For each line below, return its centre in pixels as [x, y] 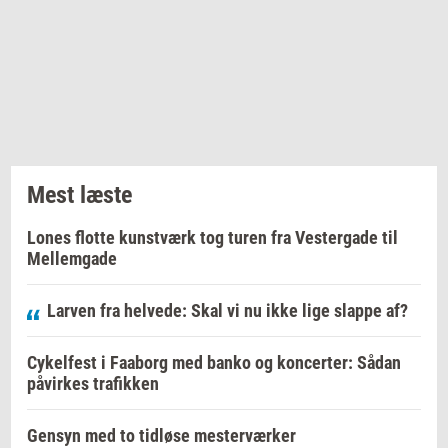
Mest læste [79, 195]
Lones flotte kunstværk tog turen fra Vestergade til [212, 238]
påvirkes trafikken [93, 384]
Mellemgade [72, 259]
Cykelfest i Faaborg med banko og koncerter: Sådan [214, 363]
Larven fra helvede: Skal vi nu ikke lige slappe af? [227, 311]
